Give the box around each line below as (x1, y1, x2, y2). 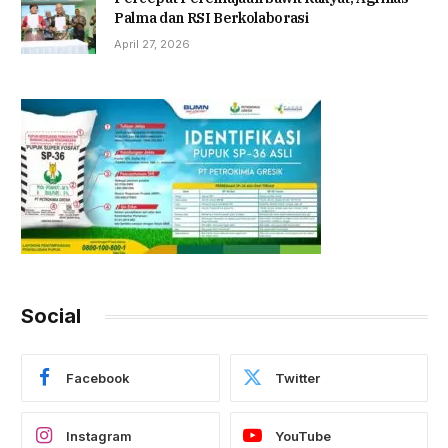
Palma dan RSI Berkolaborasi (114, 9, 309, 28)
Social (21, 304, 81, 329)
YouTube (274, 427, 331, 444)
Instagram (66, 427, 132, 444)
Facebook (66, 369, 130, 386)
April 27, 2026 (114, 37, 190, 52)
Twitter (274, 369, 320, 386)
